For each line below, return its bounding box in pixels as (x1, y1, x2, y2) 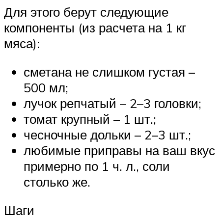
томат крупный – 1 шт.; (24, 111, 156, 127)
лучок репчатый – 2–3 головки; (24, 95, 201, 111)
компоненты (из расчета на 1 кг (4, 20, 186, 36)
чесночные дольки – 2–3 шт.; (24, 127, 191, 143)
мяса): (4, 35, 40, 52)
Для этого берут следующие (4, 4, 168, 20)
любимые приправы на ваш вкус (24, 142, 215, 159)
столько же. (24, 174, 90, 190)
